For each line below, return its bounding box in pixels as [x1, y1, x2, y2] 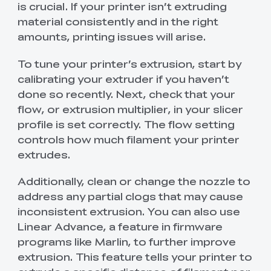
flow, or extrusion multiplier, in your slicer [17, 101, 243, 116]
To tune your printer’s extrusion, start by [17, 56, 241, 71]
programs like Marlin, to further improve [17, 233, 236, 249]
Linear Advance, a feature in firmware [17, 218, 223, 233]
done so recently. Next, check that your [17, 86, 235, 101]
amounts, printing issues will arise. [17, 29, 206, 44]
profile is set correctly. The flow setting [17, 116, 235, 131]
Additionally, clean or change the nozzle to [17, 173, 250, 188]
